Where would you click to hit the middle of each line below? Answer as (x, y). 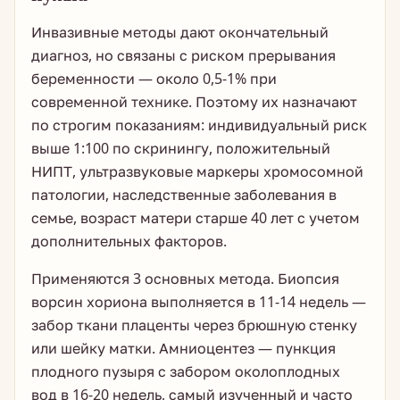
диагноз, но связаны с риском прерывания (183, 55)
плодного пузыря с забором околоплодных (186, 371)
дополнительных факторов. (129, 241)
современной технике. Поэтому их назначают (194, 102)
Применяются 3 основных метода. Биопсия (185, 279)
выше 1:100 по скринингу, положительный (181, 148)
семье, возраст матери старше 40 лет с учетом (196, 218)
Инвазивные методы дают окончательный (180, 32)
